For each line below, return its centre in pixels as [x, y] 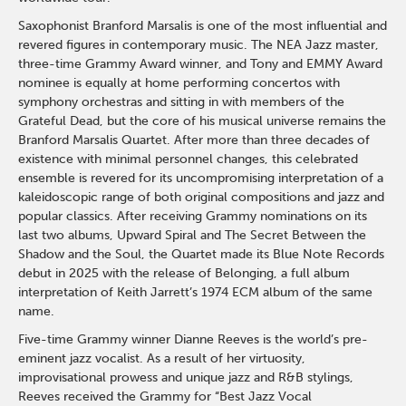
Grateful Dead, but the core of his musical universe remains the [203, 121]
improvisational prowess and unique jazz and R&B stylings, [186, 377]
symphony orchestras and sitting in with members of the [182, 102]
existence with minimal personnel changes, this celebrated [188, 159]
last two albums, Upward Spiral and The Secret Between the [193, 235]
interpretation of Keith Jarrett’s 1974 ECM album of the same [196, 292]
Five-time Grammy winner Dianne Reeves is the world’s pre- [193, 339]
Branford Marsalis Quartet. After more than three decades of [194, 140]
